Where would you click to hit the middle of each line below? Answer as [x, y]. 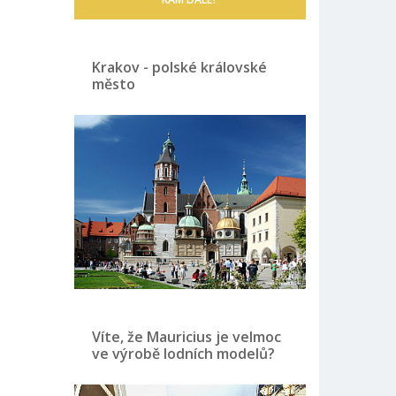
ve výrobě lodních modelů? [183, 354]
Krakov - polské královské [179, 68]
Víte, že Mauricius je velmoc [186, 337]
